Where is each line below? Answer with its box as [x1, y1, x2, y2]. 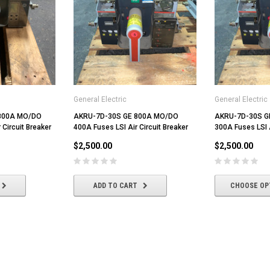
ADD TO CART [93, 181, 137, 190]
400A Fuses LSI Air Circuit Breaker [74, 122, 188, 131]
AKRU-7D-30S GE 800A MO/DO [74, 111, 178, 121]
